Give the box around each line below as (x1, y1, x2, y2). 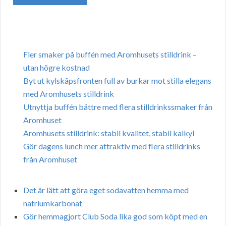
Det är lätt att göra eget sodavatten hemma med (23, 185, 189, 195)
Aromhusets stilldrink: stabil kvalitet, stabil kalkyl (23, 128, 194, 138)
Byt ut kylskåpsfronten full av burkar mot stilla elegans (23, 76, 211, 86)
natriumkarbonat (23, 198, 82, 208)
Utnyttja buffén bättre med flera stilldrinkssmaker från (23, 102, 212, 112)
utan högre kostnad (23, 63, 90, 73)
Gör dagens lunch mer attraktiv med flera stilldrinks (23, 141, 200, 151)
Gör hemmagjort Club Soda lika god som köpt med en (23, 211, 207, 221)
